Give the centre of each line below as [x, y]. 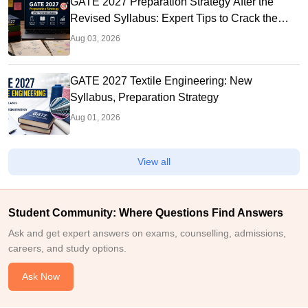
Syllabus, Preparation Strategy [144, 98]
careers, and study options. [67, 249]
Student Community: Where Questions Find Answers [146, 213]
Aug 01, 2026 [95, 118]
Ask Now [41, 277]
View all [154, 162]
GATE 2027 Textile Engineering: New [161, 81]
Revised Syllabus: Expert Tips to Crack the [174, 19]
